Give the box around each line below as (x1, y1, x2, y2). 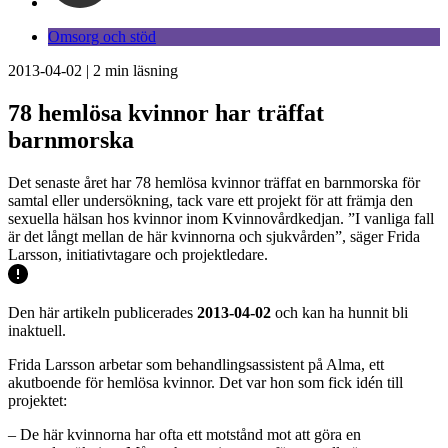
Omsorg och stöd (48, 28, 156, 45)
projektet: (8, 391, 67, 409)
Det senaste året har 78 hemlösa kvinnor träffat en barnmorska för (8, 173, 420, 191)
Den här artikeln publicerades (8, 303, 197, 321)
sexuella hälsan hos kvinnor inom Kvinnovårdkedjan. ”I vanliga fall (8, 209, 434, 227)
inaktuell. (8, 321, 66, 339)
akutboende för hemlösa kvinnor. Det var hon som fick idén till (8, 373, 403, 391)
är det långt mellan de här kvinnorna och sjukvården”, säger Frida (8, 227, 420, 245)
